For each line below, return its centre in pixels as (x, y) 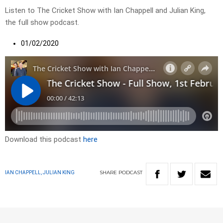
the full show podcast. (42, 23)
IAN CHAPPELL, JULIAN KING (40, 173)
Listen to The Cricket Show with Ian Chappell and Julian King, (105, 11)
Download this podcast (44, 140)
